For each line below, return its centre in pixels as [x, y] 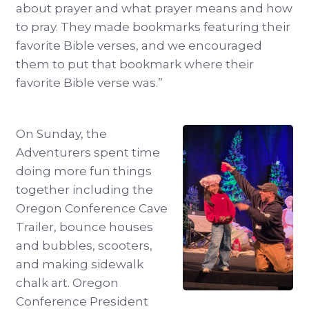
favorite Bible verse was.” [89, 83]
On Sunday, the [61, 134]
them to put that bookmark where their [135, 64]
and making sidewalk [80, 265]
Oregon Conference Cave [92, 209]
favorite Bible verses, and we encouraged [139, 46]
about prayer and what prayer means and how [154, 9]
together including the [84, 190]
